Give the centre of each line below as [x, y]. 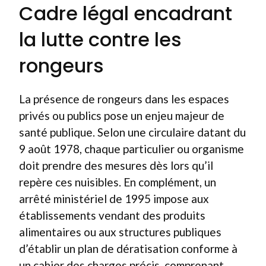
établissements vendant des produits [112, 215]
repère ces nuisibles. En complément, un [118, 182]
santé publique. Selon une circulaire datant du [132, 132]
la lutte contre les [100, 39]
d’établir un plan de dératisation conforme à [128, 248]
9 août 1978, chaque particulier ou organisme [132, 149]
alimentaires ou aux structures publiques [120, 232]
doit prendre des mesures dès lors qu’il [116, 165]
